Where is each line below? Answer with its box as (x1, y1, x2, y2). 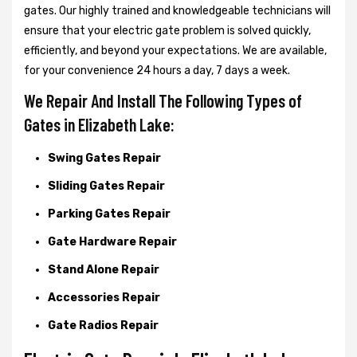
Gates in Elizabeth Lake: (24, 113, 175, 135)
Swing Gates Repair (48, 151, 161, 165)
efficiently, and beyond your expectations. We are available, (24, 43, 327, 57)
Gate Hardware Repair (48, 234, 177, 249)
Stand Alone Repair (48, 262, 159, 277)
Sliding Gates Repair (48, 178, 165, 193)
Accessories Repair (48, 290, 160, 304)
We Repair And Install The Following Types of (24, 89, 302, 111)
